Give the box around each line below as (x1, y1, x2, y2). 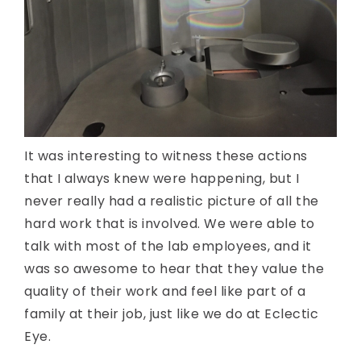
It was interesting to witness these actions (24, 147, 308, 166)
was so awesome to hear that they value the (24, 259, 324, 279)
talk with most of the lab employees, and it (24, 237, 312, 256)
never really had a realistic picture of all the (24, 192, 319, 211)
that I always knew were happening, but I (24, 169, 299, 189)
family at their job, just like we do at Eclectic (24, 305, 318, 324)
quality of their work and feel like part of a (24, 282, 306, 301)
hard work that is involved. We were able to (24, 214, 315, 234)
